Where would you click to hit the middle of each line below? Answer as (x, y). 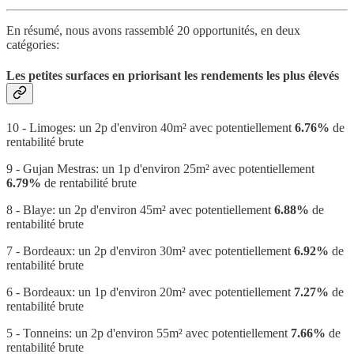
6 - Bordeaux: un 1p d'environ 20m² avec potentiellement (150, 292)
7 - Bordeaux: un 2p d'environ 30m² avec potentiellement (150, 251)
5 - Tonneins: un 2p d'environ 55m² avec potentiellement (149, 333)
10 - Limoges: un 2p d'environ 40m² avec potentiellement (151, 128)
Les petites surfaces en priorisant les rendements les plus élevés (173, 75)
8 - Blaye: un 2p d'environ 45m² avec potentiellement (140, 210)
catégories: (33, 44)
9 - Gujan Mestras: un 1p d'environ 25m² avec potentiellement (160, 169)
